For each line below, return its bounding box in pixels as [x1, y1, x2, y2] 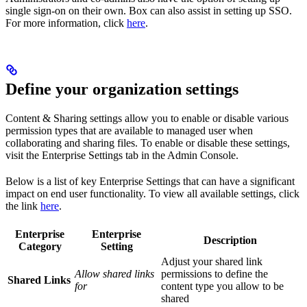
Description [204, 234, 257, 246]
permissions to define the [161, 267, 268, 280]
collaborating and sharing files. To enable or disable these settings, [5, 136, 290, 149]
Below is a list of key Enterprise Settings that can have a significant [5, 175, 295, 187]
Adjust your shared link [161, 255, 262, 267]
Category [18, 240, 62, 252]
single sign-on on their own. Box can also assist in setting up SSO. [5, 4, 292, 16]
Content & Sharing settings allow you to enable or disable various [5, 112, 288, 124]
